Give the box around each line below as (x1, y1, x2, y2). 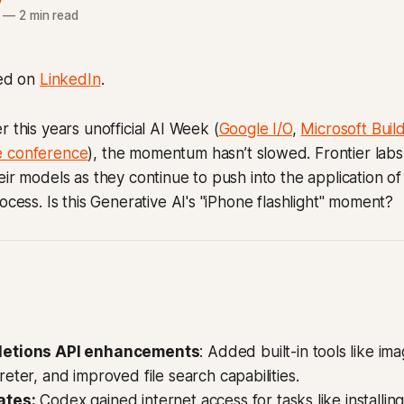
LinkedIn (39, 70, 101, 88)
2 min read (14, 7, 79, 23)
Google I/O (218, 120, 292, 138)
